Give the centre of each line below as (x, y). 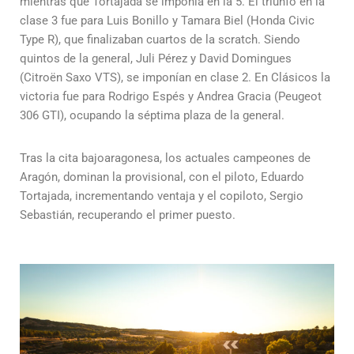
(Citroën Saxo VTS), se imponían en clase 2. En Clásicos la (175, 78)
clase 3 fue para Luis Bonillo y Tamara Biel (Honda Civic (167, 21)
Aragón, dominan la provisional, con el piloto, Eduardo (162, 177)
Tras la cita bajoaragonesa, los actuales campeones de (165, 158)
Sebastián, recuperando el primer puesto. (128, 215)
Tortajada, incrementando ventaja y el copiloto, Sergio (162, 196)
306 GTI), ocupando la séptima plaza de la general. (152, 116)
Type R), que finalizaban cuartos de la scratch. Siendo (160, 40)
